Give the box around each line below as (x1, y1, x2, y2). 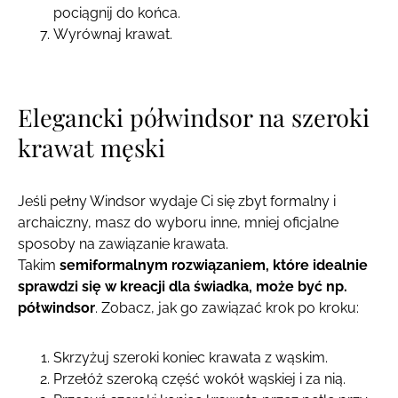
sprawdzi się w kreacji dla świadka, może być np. (18, 277, 347, 295)
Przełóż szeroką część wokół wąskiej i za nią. (53, 370, 346, 387)
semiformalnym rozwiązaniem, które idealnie (60, 256, 368, 274)
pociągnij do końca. (53, 4, 180, 21)
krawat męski (18, 131, 165, 163)
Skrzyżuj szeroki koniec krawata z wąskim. (53, 348, 328, 366)
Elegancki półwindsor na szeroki (18, 100, 370, 133)
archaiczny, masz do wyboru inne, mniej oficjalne (18, 213, 338, 231)
